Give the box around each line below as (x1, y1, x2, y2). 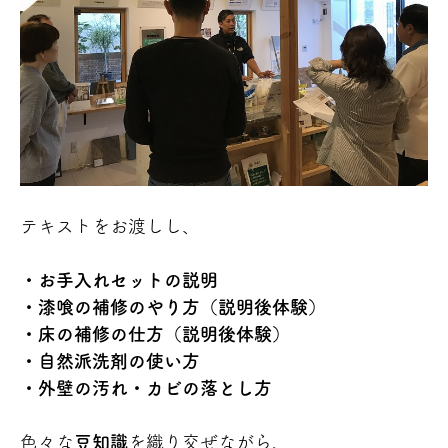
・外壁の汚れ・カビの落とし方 (20, 379, 272, 398)
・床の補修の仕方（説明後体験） (20, 325, 290, 344)
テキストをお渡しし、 (20, 217, 200, 236)
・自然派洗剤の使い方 (20, 352, 200, 371)
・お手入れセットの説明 (20, 271, 218, 290)
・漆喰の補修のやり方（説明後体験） (20, 298, 326, 317)
